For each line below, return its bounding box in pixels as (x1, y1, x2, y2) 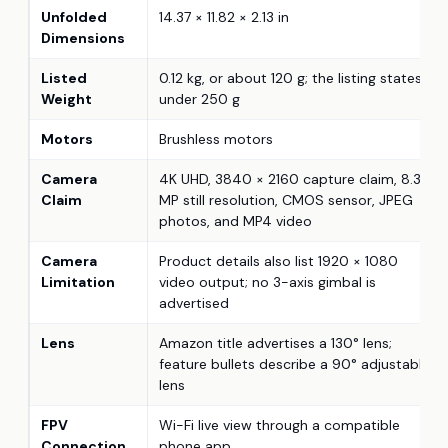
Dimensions (41, 29, 125, 48)
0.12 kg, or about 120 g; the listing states (159, 69, 422, 88)
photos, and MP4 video (159, 212, 312, 231)
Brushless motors (159, 130, 273, 149)
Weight (41, 90, 92, 109)
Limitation (41, 273, 115, 292)
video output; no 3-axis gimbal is (159, 273, 376, 292)
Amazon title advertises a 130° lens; (159, 334, 392, 353)
